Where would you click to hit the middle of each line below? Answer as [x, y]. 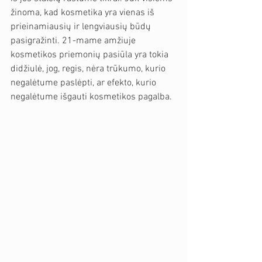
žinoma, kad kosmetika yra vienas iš [84, 13]
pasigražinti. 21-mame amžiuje [74, 41]
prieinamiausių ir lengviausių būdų [82, 27]
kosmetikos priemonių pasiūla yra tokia [91, 55]
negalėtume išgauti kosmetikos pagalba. [91, 97]
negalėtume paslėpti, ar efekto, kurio [85, 83]
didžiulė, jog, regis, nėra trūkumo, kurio [89, 69]
